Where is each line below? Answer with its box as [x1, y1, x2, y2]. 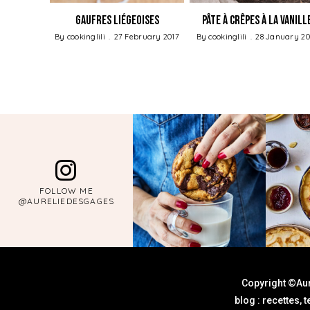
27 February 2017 [113, 31, 180, 42]
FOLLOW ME [39, 185, 93, 196]
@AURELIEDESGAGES [18, 195, 115, 206]
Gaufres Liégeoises [75, 12, 159, 28]
